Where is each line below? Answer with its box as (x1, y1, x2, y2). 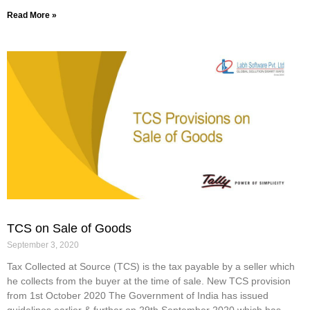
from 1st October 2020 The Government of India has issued (7, 289, 268, 301)
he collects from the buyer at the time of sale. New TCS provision (7, 275, 291, 286)
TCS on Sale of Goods (7, 221, 131, 235)
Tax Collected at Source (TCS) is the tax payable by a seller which (7, 260, 295, 272)
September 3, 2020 (7, 239, 79, 250)
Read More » (7, 10, 57, 20)
